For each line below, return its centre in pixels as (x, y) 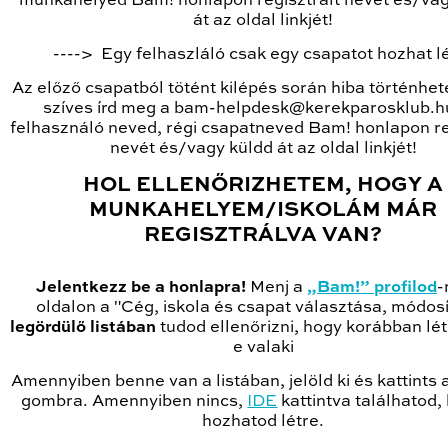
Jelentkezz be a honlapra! (141, 288)
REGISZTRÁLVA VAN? (263, 236)
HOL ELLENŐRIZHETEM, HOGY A (263, 186)
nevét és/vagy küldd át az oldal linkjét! (263, 149)
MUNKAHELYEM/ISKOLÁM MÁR (263, 211)
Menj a (276, 288)
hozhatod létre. (263, 422)
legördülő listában (83, 328)
